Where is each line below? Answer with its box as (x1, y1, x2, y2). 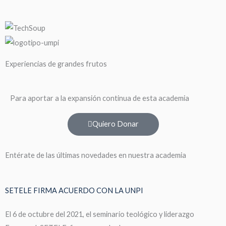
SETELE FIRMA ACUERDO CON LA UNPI (5, 186, 143, 195)
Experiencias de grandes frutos (5, 59, 107, 68)
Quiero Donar (92, 119, 139, 128)
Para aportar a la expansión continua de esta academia (10, 93, 189, 102)
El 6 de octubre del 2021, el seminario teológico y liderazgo (5, 209, 194, 218)
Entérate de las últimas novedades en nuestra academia (5, 150, 186, 159)
